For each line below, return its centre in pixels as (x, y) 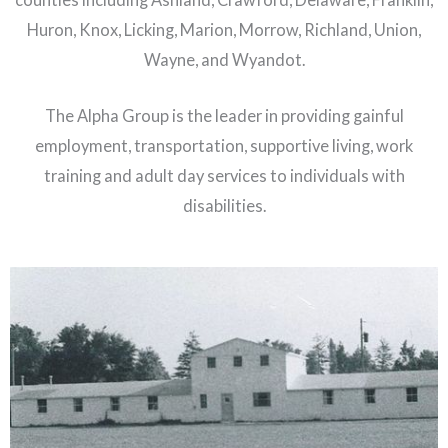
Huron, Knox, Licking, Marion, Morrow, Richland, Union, (224, 29)
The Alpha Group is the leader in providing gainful (224, 115)
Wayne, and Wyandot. (224, 59)
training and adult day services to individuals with (224, 175)
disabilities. (224, 205)
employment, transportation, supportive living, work (224, 145)
